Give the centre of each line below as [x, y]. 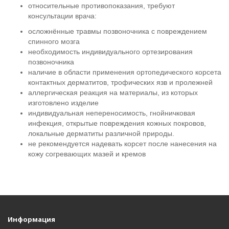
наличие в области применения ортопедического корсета [125, 72]
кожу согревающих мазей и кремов [87, 154]
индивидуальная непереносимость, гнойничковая [112, 113]
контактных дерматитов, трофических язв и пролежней [120, 83]
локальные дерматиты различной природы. [101, 134]
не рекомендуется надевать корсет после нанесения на [122, 144]
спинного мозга [54, 42]
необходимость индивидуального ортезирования [110, 52]
